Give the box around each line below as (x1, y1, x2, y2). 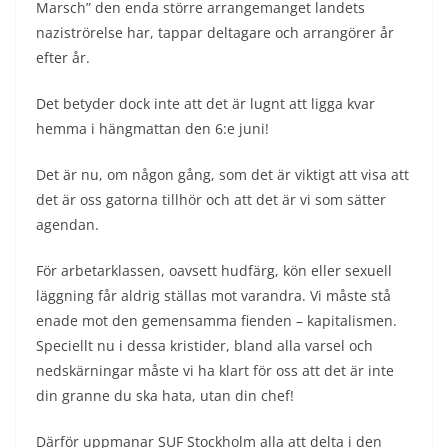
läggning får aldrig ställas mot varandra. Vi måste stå (36, 285, 391, 305)
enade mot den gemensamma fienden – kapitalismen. (36, 310, 397, 330)
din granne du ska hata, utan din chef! (36, 385, 294, 405)
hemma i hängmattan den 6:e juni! (36, 118, 269, 138)
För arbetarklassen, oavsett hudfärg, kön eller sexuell (36, 260, 392, 280)
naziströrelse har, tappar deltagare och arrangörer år (36, 22, 394, 42)
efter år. (36, 47, 90, 67)
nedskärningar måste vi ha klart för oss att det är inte (36, 360, 394, 380)
